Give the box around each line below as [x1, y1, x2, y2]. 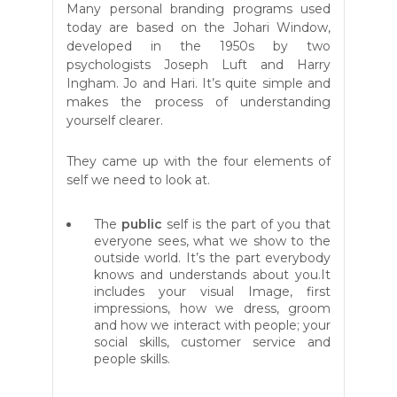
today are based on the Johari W [66, 19, 291, 36]
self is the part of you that [162, 216, 331, 233]
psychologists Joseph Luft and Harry [66, 57, 331, 74]
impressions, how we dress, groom [94, 300, 331, 317]
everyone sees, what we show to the [94, 233, 331, 250]
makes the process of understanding [66, 94, 331, 111]
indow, [291, 19, 331, 36]
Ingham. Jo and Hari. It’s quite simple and [66, 75, 331, 92]
